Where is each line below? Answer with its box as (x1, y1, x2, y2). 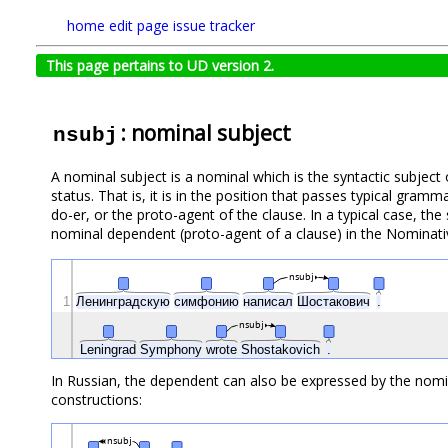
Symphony (140, 342, 206, 358)
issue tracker (173, 16, 255, 35)
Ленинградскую (76, 294, 174, 310)
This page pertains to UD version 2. (46, 56, 274, 75)
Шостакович (297, 294, 374, 310)
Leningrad (80, 342, 140, 358)
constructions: (51, 390, 142, 410)
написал (243, 294, 297, 310)
